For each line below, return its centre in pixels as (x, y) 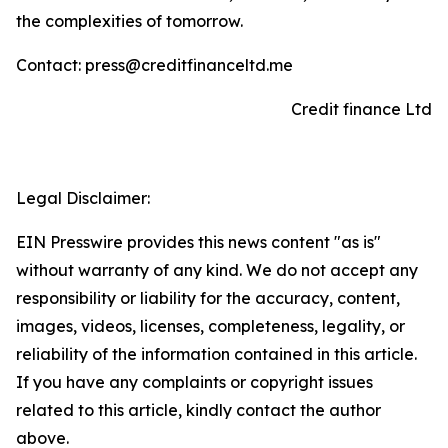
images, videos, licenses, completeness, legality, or (210, 326)
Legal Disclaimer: (83, 198)
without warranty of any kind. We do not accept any (217, 270)
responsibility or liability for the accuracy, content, (208, 298)
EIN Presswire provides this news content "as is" (198, 242)
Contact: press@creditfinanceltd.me (154, 65)
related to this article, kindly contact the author (198, 410)
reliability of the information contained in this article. (216, 354)
